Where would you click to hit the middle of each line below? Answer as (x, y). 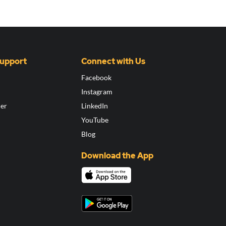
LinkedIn (95, 106)
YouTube (95, 120)
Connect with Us (114, 62)
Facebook (97, 78)
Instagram (97, 92)
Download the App (118, 156)
